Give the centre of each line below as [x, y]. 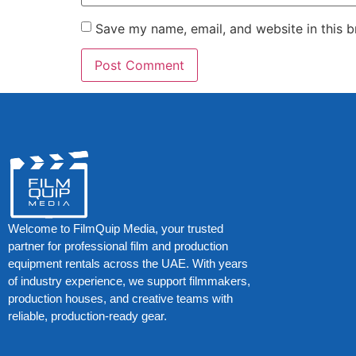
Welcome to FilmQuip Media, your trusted [116, 229]
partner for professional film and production [118, 246]
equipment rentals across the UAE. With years [128, 264]
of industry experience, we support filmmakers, [129, 281]
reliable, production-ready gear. [87, 316]
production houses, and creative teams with [120, 299]
